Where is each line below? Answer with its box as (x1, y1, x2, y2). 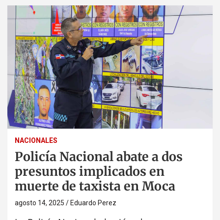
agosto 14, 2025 (15, 198, 64, 207)
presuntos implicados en (15, 163, 165, 179)
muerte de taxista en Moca (15, 178, 175, 194)
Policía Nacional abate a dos (15, 148, 183, 165)
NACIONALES (15, 136, 57, 144)
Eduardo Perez (70, 198, 116, 207)
